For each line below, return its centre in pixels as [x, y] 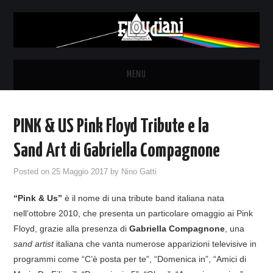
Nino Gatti [139, 172]
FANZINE [39, 260]
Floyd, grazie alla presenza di [72, 228]
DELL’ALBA [41, 229]
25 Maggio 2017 [80, 172]
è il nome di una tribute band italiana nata [144, 198]
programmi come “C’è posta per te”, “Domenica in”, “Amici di [130, 259]
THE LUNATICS [48, 167]
